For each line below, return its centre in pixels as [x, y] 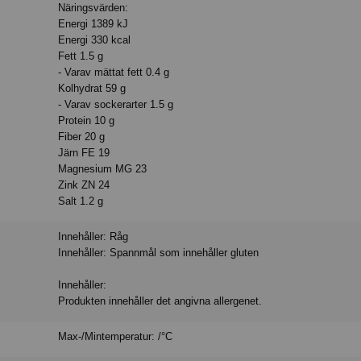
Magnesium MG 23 [103, 168]
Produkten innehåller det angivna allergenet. [160, 301]
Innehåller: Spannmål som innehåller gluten [159, 252]
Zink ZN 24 [84, 185]
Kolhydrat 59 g [92, 88]
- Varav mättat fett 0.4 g [114, 72]
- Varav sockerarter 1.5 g [116, 104]
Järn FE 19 [84, 152]
